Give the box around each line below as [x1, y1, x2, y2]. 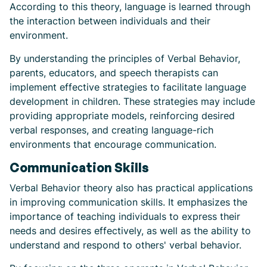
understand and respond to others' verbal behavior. [10, 239, 241, 252]
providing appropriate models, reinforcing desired [10, 110, 235, 122]
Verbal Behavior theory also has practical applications [10, 182, 253, 194]
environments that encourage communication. [10, 138, 216, 151]
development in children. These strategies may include [10, 95, 255, 108]
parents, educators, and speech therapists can [10, 67, 218, 79]
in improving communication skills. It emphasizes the [10, 196, 247, 209]
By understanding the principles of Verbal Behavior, [10, 52, 240, 65]
